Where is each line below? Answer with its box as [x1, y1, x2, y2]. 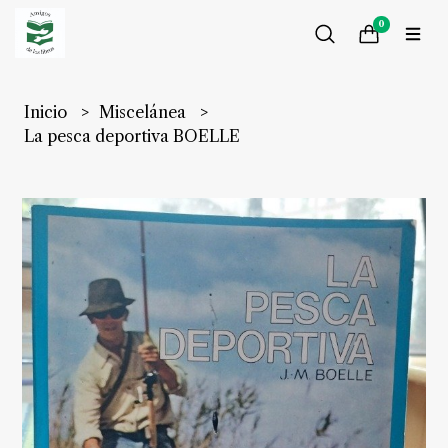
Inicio [24, 102, 72, 122]
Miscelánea [99, 102, 191, 122]
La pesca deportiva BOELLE [24, 126, 241, 146]
